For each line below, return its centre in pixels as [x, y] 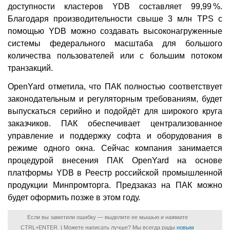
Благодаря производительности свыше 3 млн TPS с [115, 18]
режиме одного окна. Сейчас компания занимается [115, 148]
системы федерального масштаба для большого [115, 43]
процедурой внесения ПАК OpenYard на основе [115, 160]
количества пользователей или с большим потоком [115, 55]
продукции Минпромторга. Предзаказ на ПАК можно [115, 185]
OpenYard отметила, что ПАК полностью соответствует [115, 86]
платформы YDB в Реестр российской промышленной [115, 172]
